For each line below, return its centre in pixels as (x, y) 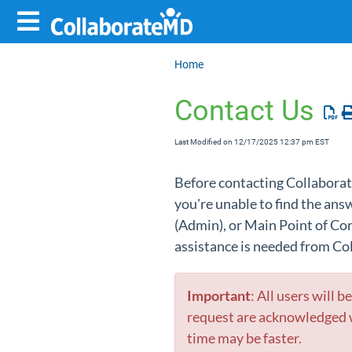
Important (219, 295)
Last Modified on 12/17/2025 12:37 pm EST (252, 142)
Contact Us (244, 111)
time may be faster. (246, 338)
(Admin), (202, 225)
